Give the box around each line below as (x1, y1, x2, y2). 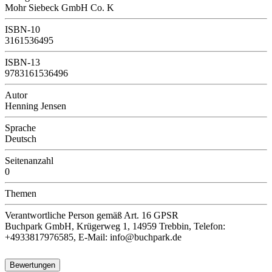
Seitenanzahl (5, 155, 53, 166)
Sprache (5, 122, 36, 133)
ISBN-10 (5, 24, 40, 35)
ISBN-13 (5, 56, 40, 67)
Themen (5, 188, 36, 199)
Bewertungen (10, 260, 55, 270)
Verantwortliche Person (5, 209, 94, 220)
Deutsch (5, 133, 36, 144)
